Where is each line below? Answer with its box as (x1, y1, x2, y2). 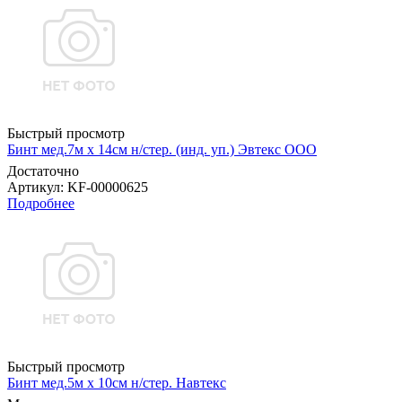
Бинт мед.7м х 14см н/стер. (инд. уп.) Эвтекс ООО (7, 142, 317, 158)
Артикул (7, 179, 60, 196)
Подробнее (7, 196, 74, 212)
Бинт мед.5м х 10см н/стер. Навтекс (7, 375, 226, 391)
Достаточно (7, 163, 79, 179)
